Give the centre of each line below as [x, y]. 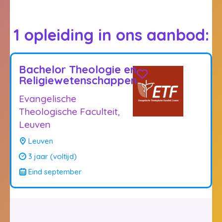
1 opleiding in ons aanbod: [111, 34]
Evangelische [48, 98]
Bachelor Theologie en [78, 69]
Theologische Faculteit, [69, 111]
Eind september [54, 171]
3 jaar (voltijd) [52, 156]
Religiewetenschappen [78, 80]
